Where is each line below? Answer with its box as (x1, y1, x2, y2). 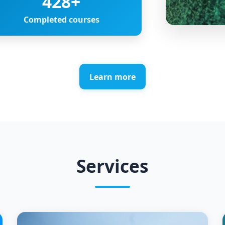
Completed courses (23, 14, 99, 25)
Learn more (89, 71, 136, 82)
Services (76, 153, 149, 178)
